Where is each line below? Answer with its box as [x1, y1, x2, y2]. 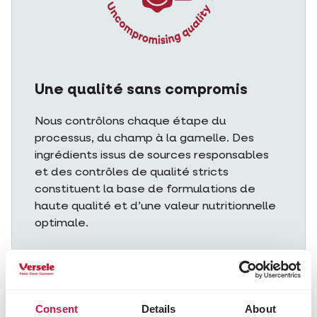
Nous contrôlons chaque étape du [35, 116, 226, 127]
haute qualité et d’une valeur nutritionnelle [35, 201, 276, 212]
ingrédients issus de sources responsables [35, 150, 269, 161]
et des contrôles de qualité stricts [35, 167, 229, 178]
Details [141, 302, 176, 315]
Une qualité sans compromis [35, 83, 248, 98]
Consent [35, 302, 78, 315]
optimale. [35, 218, 88, 229]
